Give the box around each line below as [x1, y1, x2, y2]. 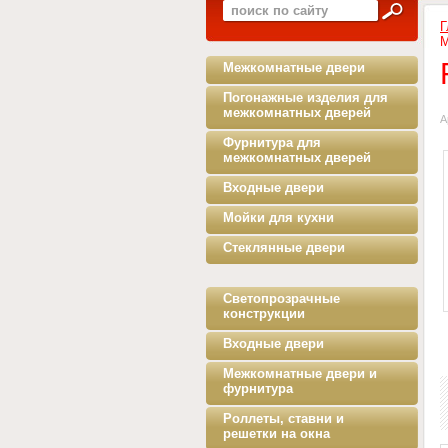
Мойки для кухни [223, 210, 334, 225]
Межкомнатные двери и [223, 366, 377, 381]
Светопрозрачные [223, 291, 340, 306]
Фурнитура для [223, 135, 321, 150]
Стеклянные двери [223, 240, 345, 255]
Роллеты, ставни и [223, 411, 344, 426]
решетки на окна [223, 426, 330, 441]
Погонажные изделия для [223, 90, 388, 105]
